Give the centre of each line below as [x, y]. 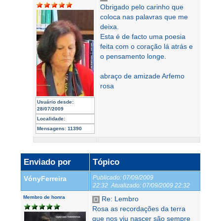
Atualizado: [126, 185]
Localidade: [51, 119]
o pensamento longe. [133, 56]
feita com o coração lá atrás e [147, 46]
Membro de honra [44, 197]
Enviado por [47, 162]
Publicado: [107, 177]
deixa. [110, 27]
